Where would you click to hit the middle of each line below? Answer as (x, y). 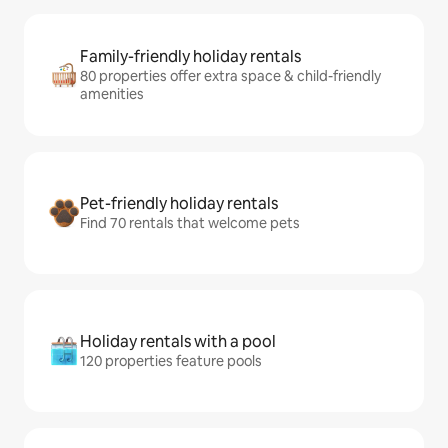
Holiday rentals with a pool (178, 341)
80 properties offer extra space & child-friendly (230, 76)
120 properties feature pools (171, 361)
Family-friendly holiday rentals (190, 56)
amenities (112, 94)
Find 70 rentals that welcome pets (190, 223)
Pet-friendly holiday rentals (179, 203)
